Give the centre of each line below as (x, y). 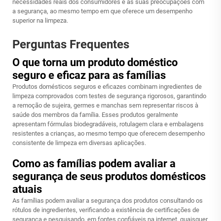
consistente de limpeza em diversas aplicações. (79, 143)
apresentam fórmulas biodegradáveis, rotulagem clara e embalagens (108, 124)
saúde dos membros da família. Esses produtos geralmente (95, 115)
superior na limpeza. (40, 20)
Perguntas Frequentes (71, 44)
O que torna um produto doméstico (95, 62)
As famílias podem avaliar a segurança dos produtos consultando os (108, 201)
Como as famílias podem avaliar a (94, 164)
